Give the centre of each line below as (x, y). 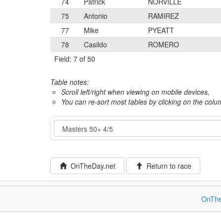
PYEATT (161, 30)
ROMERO (164, 44)
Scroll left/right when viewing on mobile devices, (135, 92)
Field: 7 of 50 (75, 59)
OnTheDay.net (91, 166)
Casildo (95, 44)
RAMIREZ (164, 16)
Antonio (96, 16)
